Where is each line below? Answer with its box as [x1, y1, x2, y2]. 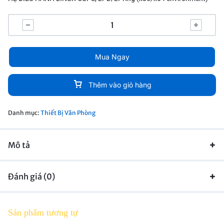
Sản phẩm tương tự [8, 207, 78, 217]
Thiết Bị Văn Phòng [40, 108, 95, 116]
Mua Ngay [94, 52, 129, 61]
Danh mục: [8, 108, 40, 116]
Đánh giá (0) [8, 171, 55, 181]
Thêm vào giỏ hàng [88, 80, 151, 89]
